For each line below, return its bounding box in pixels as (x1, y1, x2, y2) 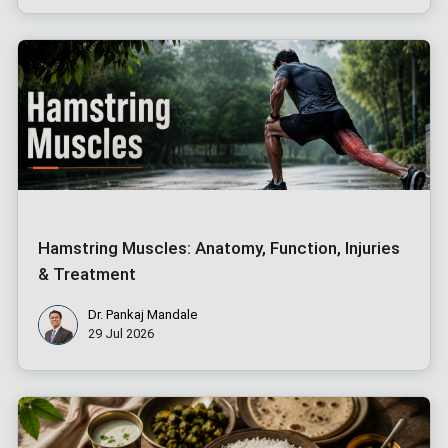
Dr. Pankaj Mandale (88, 306, 197, 322)
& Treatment (38, 263, 136, 284)
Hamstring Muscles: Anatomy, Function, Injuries (38, 237, 400, 258)
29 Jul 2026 (88, 325, 154, 341)
